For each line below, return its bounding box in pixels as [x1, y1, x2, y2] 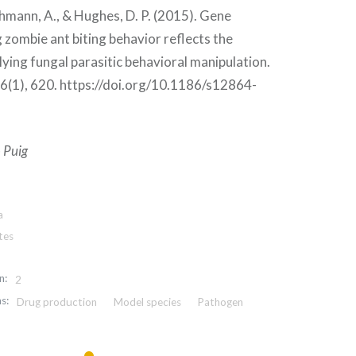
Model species [113, 295, 181, 308]
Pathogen [197, 295, 244, 308]
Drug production [17, 295, 98, 308]
